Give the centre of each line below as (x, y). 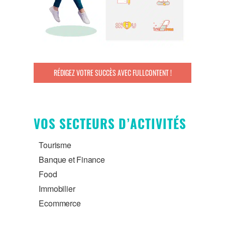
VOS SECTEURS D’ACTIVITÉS (110, 124)
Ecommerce (60, 203)
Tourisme (55, 145)
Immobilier (57, 189)
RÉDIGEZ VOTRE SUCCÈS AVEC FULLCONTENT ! (113, 73)
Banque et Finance (72, 160)
